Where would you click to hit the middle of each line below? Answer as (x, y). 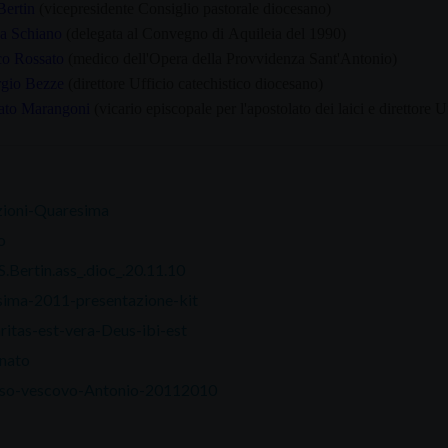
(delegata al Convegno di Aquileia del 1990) (205, 33)
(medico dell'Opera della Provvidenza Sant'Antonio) (232, 58)
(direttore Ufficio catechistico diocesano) (195, 83)
